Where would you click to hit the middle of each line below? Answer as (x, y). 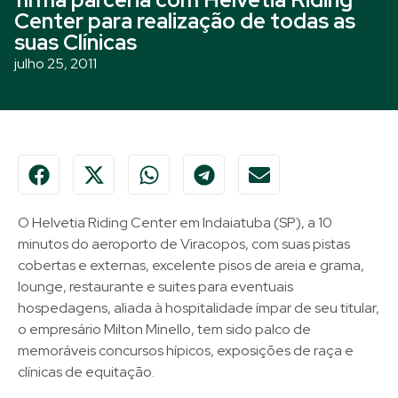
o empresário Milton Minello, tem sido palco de (164, 329)
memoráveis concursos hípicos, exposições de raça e (186, 350)
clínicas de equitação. (86, 372)
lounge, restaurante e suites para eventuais (155, 287)
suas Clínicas (76, 42)
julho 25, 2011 (56, 64)
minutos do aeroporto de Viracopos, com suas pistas (184, 244)
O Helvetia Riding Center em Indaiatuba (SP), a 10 (175, 223)
